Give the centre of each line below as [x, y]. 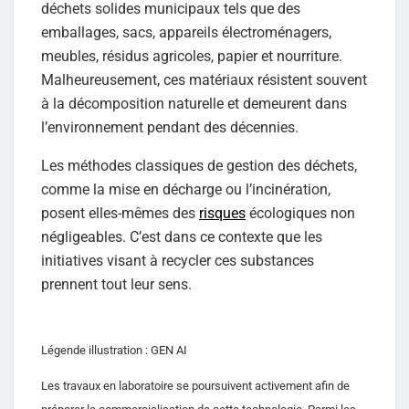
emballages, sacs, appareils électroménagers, [186, 32]
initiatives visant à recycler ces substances [178, 260]
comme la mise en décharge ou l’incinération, [186, 189]
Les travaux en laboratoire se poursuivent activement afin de [195, 385]
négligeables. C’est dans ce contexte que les [182, 236]
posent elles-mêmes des [120, 213]
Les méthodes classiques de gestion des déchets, [199, 165]
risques [222, 213]
